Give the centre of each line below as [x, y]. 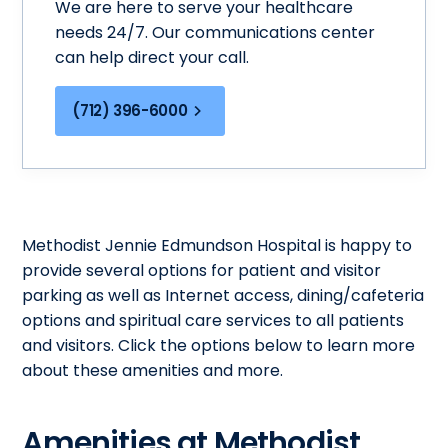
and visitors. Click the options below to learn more [219, 345]
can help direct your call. [152, 57]
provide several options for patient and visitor [202, 270]
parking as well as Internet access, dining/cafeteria [223, 295]
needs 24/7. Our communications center [215, 32]
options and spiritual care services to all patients [213, 320]
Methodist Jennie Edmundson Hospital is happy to [217, 245]
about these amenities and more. [153, 370]
